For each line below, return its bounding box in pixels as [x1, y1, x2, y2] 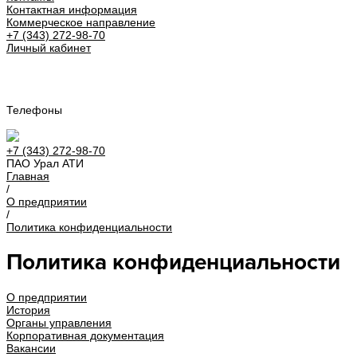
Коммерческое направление [6, 16, 155, 29]
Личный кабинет [6, 41, 91, 54]
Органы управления [6, 316, 112, 329]
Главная [6, 170, 49, 182]
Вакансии [6, 341, 56, 355]
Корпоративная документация [6, 328, 164, 342]
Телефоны [6, 104, 62, 116]
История [6, 303, 50, 316]
